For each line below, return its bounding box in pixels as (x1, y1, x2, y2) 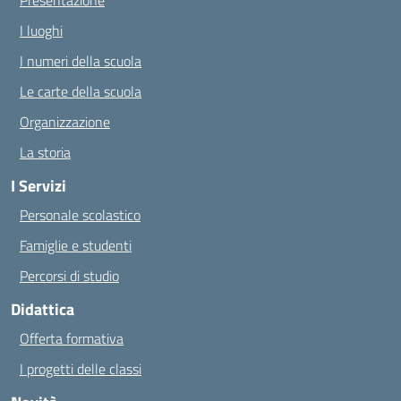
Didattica (11, 297, 74, 321)
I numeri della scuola (20, 50, 141, 72)
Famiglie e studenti (20, 235, 132, 256)
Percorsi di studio (20, 265, 119, 286)
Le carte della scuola (20, 81, 141, 102)
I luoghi (20, 20, 63, 41)
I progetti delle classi (20, 358, 141, 380)
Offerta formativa (20, 328, 124, 349)
